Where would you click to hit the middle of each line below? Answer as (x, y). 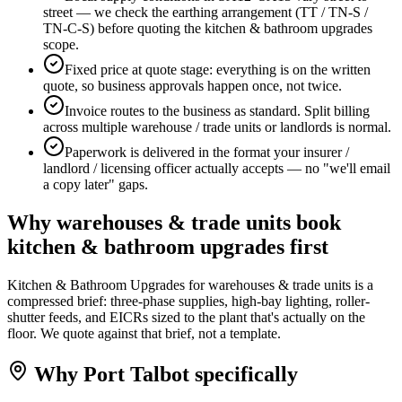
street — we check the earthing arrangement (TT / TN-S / (205, 13)
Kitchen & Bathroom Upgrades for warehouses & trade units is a (190, 285)
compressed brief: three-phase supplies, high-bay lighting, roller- (188, 301)
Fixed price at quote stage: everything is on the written (218, 70)
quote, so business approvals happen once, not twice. (192, 86)
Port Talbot (136, 374)
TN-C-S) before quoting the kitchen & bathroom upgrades (208, 29)
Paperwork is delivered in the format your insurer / (207, 153)
